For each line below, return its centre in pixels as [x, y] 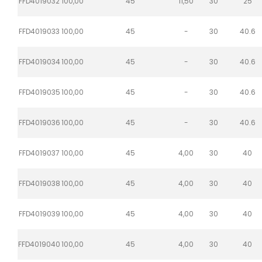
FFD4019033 [39, 31]
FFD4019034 [39, 61]
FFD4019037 [39, 153]
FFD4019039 [39, 213]
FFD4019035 [39, 92]
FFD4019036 [39, 122]
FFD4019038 [39, 183]
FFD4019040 [39, 244]
